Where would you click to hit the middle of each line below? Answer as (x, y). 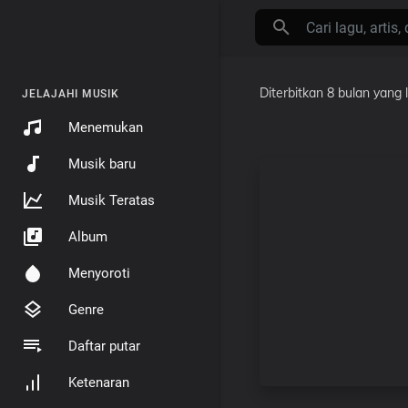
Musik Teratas (112, 200)
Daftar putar (104, 346)
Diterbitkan (293, 92)
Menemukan (106, 127)
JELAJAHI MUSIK (71, 94)
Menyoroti (99, 273)
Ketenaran (99, 382)
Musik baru (102, 164)
